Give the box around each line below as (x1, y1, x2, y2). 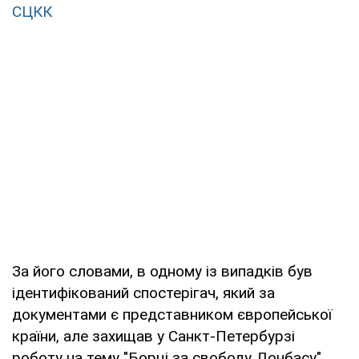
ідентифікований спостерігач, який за (12, 283, 275, 302)
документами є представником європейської (12, 305, 332, 324)
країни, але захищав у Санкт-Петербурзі (12, 326, 295, 345)
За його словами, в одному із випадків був (12, 261, 313, 280)
